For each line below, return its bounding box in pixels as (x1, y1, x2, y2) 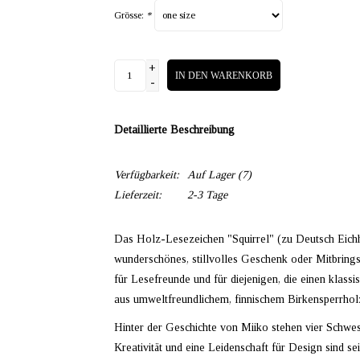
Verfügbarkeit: (113, 169, 179, 181)
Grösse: (113, 10, 146, 21)
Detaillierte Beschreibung (113, 124, 235, 136)
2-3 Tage (186, 189, 227, 201)
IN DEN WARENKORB (174, 70, 272, 81)
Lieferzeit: (113, 189, 162, 201)
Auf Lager (186, 169, 235, 181)
